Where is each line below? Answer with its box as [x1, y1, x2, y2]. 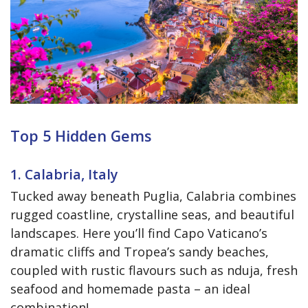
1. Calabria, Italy [10, 165, 118, 184]
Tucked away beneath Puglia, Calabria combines [10, 188, 296, 205]
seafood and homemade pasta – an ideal [10, 280, 250, 298]
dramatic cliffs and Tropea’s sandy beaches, [10, 243, 269, 261]
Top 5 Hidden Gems [10, 126, 151, 146]
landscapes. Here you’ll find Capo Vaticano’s [10, 225, 267, 242]
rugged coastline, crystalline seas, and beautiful [10, 206, 294, 223]
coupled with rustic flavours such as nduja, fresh [10, 262, 298, 279]
